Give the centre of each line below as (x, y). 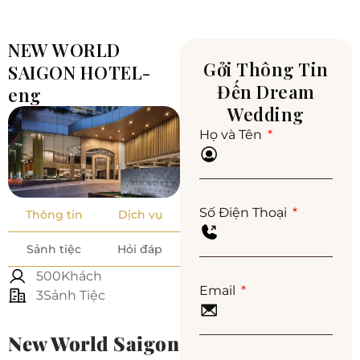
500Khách (69, 276)
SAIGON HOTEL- (80, 73)
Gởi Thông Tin (266, 70)
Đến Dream (266, 92)
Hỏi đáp (139, 249)
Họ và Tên (232, 135)
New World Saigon (94, 343)
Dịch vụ (140, 214)
